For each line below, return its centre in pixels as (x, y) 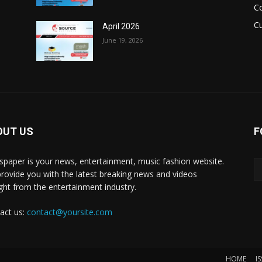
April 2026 (121, 27)
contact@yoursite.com (70, 212)
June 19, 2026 (123, 40)
